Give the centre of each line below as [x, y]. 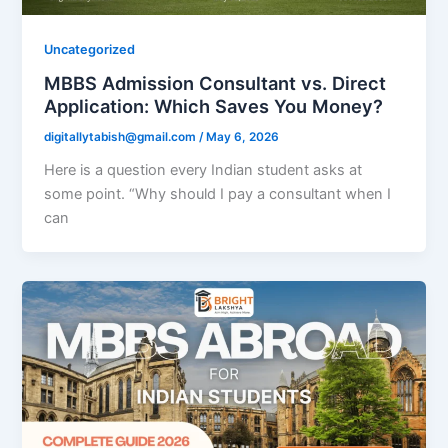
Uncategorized [90, 49]
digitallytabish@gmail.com [122, 137]
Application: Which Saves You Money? [214, 106]
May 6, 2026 [243, 137]
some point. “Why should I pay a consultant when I [218, 194]
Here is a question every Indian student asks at [203, 170]
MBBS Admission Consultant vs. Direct [215, 83]
